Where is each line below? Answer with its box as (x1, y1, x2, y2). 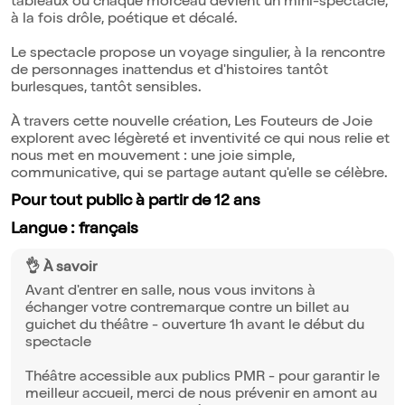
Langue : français (11, 221, 138, 239)
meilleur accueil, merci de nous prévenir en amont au (25, 388, 377, 403)
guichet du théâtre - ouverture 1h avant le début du (25, 319, 364, 334)
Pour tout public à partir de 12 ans (11, 193, 260, 211)
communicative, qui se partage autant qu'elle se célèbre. (11, 167, 388, 183)
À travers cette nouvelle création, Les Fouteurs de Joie (11, 116, 372, 131)
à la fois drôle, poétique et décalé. (11, 13, 238, 28)
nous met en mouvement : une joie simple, (11, 150, 295, 165)
